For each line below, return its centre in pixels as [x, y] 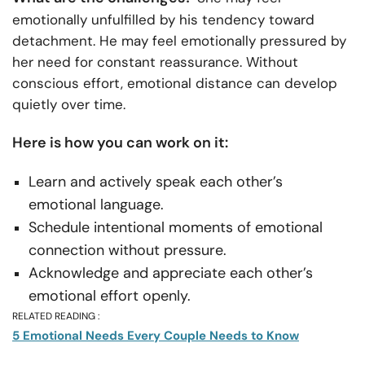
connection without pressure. [128, 250]
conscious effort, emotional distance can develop [175, 83]
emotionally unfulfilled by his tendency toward [163, 19]
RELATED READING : [56, 316]
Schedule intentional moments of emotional [176, 227]
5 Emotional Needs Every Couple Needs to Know [156, 335]
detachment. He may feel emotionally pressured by [179, 40]
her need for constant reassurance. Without [155, 62]
